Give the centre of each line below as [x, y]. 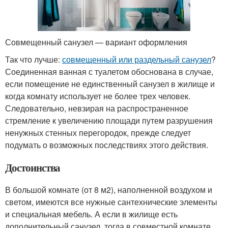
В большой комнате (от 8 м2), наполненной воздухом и [109, 189]
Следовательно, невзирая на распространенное [97, 108]
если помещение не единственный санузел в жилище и [110, 83]
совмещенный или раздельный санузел [137, 59]
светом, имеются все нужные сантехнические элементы [111, 202]
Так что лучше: [34, 59]
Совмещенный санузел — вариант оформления [96, 42]
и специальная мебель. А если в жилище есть [91, 214]
